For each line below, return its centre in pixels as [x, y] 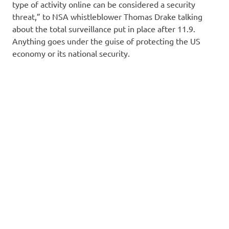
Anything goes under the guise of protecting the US [106, 41]
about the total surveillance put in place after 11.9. [104, 28]
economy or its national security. [71, 53]
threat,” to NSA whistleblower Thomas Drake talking [107, 16]
